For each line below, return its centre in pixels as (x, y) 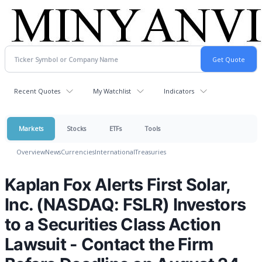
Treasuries (151, 152)
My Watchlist (112, 91)
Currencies (78, 152)
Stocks (76, 128)
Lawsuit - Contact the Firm (109, 244)
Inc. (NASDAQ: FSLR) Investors (125, 204)
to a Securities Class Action (113, 224)
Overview (31, 152)
